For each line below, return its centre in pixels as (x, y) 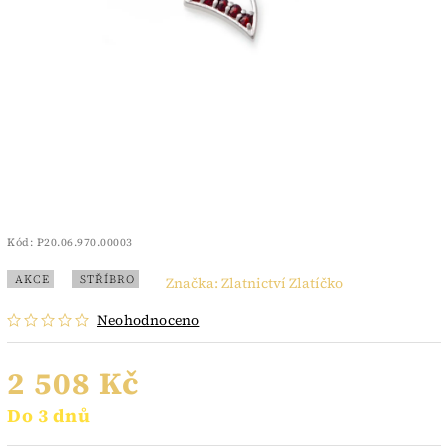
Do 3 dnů (48, 416)
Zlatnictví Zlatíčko (282, 282)
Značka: (193, 282)
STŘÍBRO (107, 278)
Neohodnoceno (148, 320)
